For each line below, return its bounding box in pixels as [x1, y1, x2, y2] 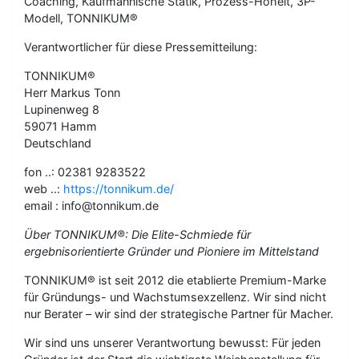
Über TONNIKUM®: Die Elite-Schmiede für [24, 228, 251, 241]
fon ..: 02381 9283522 [24, 165, 146, 179]
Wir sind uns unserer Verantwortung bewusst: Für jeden [24, 336, 321, 349]
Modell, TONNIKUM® [24, 11, 138, 25]
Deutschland [24, 136, 91, 150]
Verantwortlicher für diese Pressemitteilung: [24, 40, 257, 54]
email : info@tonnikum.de [24, 199, 159, 212]
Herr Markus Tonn [24, 86, 120, 99]
